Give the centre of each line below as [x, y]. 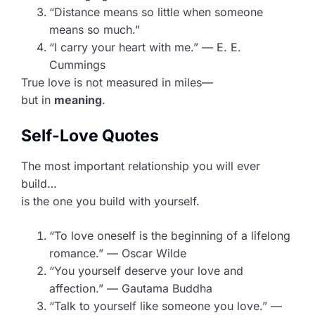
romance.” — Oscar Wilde [118, 253]
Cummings [77, 64]
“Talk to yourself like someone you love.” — [166, 306]
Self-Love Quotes [90, 135]
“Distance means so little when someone [156, 12]
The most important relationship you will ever [141, 166]
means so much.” [95, 29]
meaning [78, 99]
